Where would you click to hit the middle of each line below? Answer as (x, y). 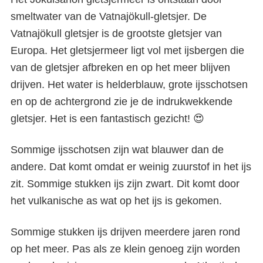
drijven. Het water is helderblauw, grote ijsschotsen (129, 85)
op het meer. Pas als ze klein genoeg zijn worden (125, 249)
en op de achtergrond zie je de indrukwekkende (122, 102)
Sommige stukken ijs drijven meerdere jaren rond (125, 232)
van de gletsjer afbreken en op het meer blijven (120, 68)
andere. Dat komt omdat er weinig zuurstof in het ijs (131, 167)
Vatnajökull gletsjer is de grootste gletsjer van (116, 33)
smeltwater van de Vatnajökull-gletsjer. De (109, 16)
